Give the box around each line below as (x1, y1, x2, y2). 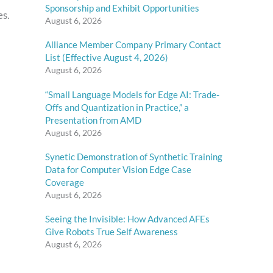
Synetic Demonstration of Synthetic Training (45, 151, 222, 162)
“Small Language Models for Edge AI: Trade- (45, 88, 219, 100)
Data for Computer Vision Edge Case (45, 163, 191, 175)
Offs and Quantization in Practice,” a (45, 101, 189, 113)
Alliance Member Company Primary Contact (45, 39, 221, 51)
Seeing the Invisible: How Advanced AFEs (45, 213, 210, 225)
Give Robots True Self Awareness (45, 226, 178, 238)
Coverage (45, 176, 84, 188)
